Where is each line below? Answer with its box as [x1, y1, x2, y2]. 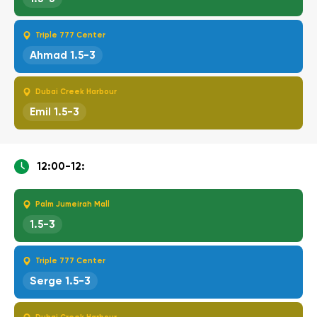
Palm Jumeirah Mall [35, 199, 110, 209]
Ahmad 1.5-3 [30, 48, 96, 62]
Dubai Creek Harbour [35, 86, 117, 96]
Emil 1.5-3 [30, 105, 79, 118]
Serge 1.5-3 [30, 274, 91, 287]
